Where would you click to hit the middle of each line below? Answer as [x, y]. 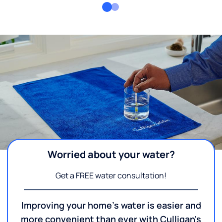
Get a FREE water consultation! [111, 176]
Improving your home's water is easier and [111, 205]
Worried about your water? [111, 155]
